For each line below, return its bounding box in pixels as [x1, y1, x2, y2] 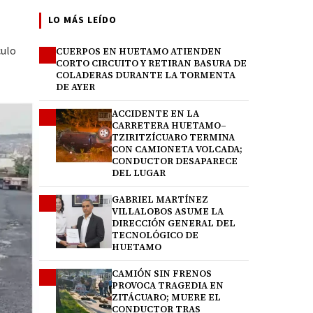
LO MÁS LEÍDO [48, 13, 117, 27]
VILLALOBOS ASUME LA [112, 205, 224, 217]
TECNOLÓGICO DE [112, 229, 198, 241]
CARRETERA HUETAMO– [112, 119, 226, 131]
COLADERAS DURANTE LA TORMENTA [56, 69, 235, 81]
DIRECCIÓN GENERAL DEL [112, 217, 235, 229]
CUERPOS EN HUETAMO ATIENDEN [56, 45, 221, 57]
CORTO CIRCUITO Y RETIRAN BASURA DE [56, 57, 247, 69]
